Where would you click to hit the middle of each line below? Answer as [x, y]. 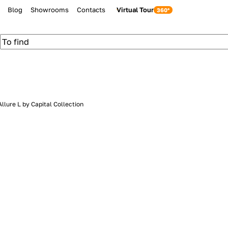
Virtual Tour [135, 10]
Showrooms [50, 10]
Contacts [91, 10]
